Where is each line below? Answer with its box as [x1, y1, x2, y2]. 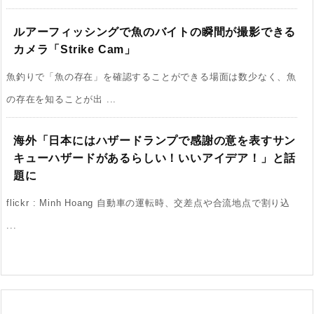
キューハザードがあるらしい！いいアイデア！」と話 [13, 151, 296, 164]
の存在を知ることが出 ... [6, 93, 117, 104]
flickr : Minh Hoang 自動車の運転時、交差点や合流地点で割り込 [6, 197, 290, 208]
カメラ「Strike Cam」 [13, 43, 136, 55]
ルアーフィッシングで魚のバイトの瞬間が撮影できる [13, 25, 296, 38]
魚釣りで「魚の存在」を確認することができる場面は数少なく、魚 [6, 71, 296, 82]
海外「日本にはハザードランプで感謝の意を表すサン [13, 134, 296, 146]
